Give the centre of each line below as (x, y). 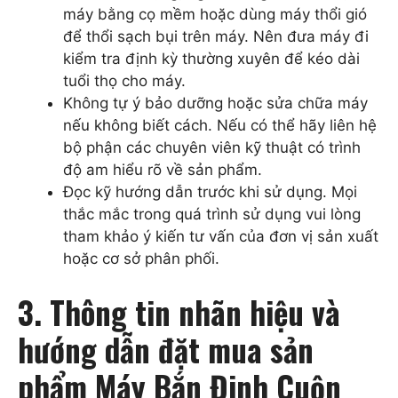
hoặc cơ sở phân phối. (141, 259)
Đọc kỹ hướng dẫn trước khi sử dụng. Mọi (210, 192)
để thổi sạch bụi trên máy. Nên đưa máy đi (216, 37)
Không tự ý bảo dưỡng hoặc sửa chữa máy (215, 103)
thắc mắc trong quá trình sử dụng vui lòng (212, 215)
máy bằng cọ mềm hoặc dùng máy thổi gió (215, 15)
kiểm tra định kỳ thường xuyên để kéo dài (211, 59)
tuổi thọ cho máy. (124, 81)
